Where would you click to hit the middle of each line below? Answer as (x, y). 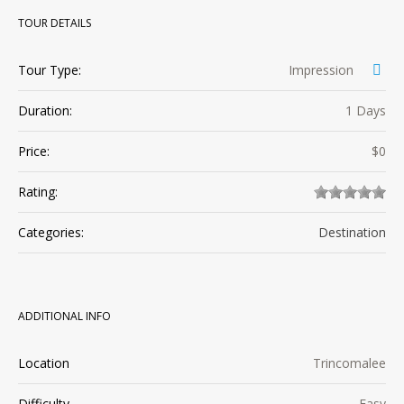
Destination (352, 233)
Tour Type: (50, 70)
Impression (321, 70)
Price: (34, 151)
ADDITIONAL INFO (64, 317)
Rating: (38, 192)
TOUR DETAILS (55, 23)
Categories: (51, 233)
